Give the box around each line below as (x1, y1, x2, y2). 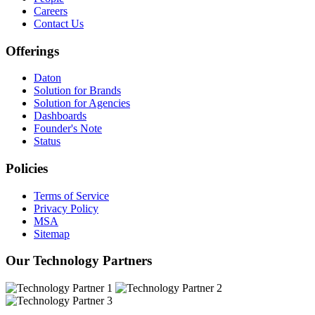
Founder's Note (34, 122, 102, 135)
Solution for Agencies (34, 97, 130, 110)
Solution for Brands (34, 84, 121, 97)
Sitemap (34, 227, 70, 240)
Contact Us (34, 17, 84, 30)
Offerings (6, 43, 59, 58)
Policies (6, 160, 48, 176)
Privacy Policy (34, 202, 98, 214)
